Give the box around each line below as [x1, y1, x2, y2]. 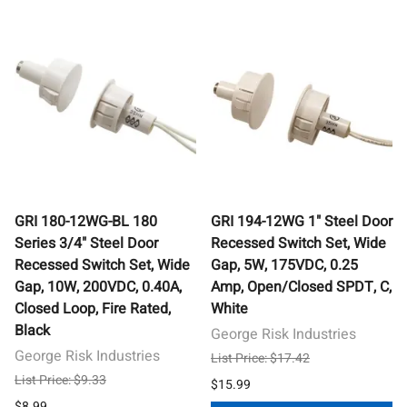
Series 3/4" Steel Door [15, 232, 158, 254]
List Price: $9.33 [15, 370, 106, 390]
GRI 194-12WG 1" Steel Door [211, 210, 392, 233]
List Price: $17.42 [211, 348, 310, 368]
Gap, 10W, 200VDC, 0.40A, [15, 275, 182, 298]
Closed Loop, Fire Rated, [15, 297, 171, 320]
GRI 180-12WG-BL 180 [15, 210, 157, 233]
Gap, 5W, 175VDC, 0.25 [211, 253, 358, 276]
